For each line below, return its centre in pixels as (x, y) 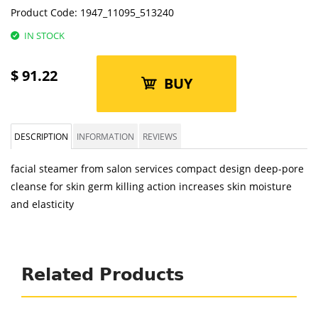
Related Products (103, 275)
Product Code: (44, 12)
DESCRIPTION (41, 136)
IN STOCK (44, 35)
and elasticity (42, 204)
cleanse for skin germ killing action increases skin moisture (151, 186)
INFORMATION (105, 136)
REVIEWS (160, 136)
